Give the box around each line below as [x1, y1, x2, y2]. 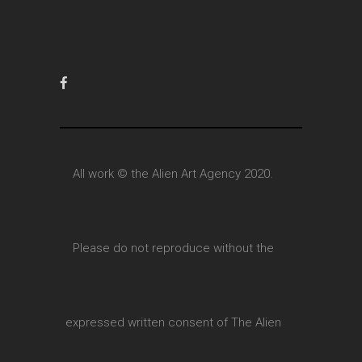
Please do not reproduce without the [72, 241, 274, 255]
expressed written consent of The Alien [65, 315, 281, 330]
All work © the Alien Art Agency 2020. [73, 166, 273, 181]
